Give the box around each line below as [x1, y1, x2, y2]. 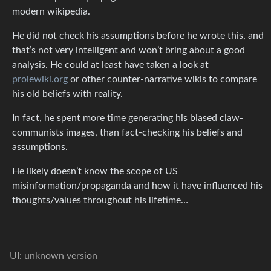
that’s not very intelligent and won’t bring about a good [12, 45, 245, 56]
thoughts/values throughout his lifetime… [12, 195, 188, 206]
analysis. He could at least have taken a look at [12, 60, 209, 70]
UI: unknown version [10, 251, 97, 261]
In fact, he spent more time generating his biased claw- [12, 113, 243, 123]
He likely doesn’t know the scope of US [12, 166, 178, 177]
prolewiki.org [12, 74, 68, 85]
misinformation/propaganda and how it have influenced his [12, 181, 263, 191]
